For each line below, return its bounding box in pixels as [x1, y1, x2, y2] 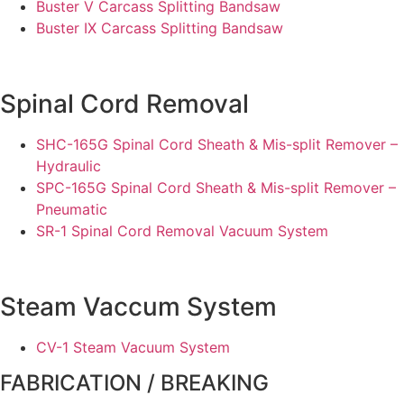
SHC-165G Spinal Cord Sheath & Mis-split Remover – [36, 135, 398, 153]
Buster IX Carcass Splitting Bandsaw [36, 19, 283, 37]
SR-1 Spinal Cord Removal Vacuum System [36, 222, 328, 240]
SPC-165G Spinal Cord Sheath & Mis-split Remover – [36, 179, 396, 197]
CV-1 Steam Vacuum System [36, 338, 230, 356]
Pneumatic [36, 200, 107, 218]
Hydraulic [36, 157, 101, 175]
